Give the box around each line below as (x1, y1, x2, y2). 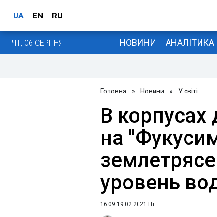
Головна (100, 87, 126, 95)
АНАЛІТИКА (165, 37, 214, 47)
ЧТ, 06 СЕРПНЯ (12, 38, 63, 47)
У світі (178, 87, 198, 95)
